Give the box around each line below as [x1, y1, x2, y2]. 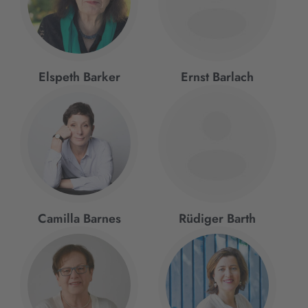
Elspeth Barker [38, 68, 120, 86]
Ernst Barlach [180, 68, 254, 86]
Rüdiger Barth [178, 210, 256, 228]
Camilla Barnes [37, 210, 121, 228]
